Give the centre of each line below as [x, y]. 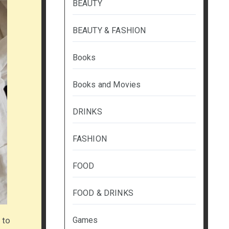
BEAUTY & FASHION [109, 31]
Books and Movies [107, 85]
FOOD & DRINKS [103, 193]
